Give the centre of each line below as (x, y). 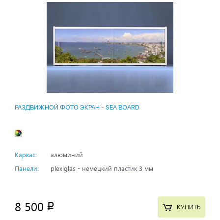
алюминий (67, 154)
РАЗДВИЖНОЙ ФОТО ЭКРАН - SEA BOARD (77, 107)
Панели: (27, 168)
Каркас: (26, 154)
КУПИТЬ (188, 207)
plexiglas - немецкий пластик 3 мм (102, 168)
